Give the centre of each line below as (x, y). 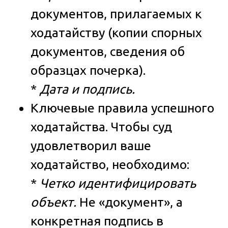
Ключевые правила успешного (122, 108)
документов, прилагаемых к (116, 13)
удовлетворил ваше (91, 145)
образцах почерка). (88, 70)
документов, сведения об (108, 51)
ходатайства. (69, 126)
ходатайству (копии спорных (116, 32)
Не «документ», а (130, 202)
